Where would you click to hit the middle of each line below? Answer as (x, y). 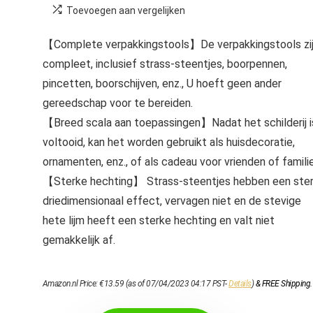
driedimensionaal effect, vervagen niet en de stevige (172, 201)
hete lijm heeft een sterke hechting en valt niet (158, 220)
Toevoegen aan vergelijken (125, 10)
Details (240, 284)
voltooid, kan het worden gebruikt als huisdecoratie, (168, 142)
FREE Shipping (286, 284)
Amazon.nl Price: (71, 284)
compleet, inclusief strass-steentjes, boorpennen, (165, 64)
